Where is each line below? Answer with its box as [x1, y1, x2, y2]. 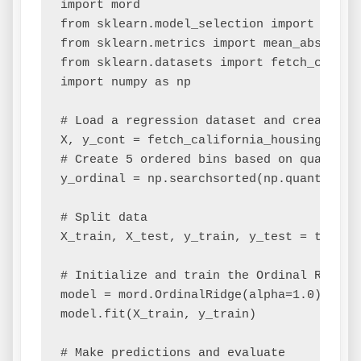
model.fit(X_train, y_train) [60, 308, 256, 322]
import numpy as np [60, 76, 191, 90]
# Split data [60, 211, 147, 226]
